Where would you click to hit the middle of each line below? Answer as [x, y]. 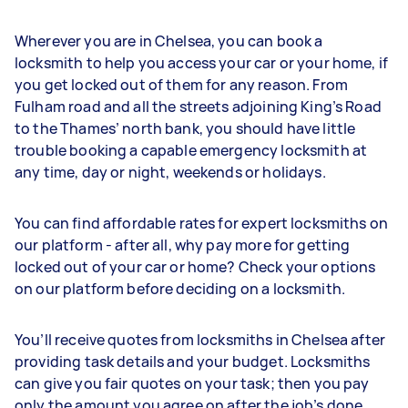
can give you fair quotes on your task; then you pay [192, 383]
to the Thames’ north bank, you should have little [185, 128]
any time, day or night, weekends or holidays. [175, 172]
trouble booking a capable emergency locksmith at [191, 150]
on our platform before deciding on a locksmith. [182, 289]
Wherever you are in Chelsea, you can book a [169, 41]
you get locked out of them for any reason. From [182, 85]
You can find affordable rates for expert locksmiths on [202, 223]
